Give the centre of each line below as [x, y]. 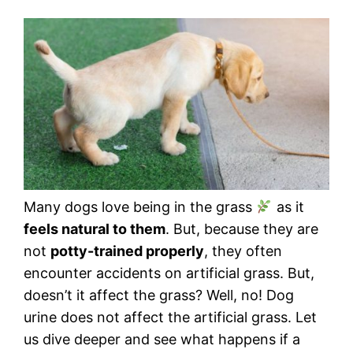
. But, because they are [242, 229]
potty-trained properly [127, 251]
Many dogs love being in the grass [140, 207]
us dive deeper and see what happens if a [162, 340]
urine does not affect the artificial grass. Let [170, 318]
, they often [243, 251]
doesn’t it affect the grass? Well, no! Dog [159, 295]
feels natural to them [95, 229]
